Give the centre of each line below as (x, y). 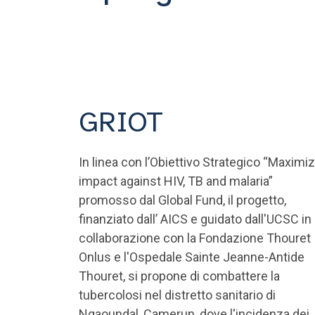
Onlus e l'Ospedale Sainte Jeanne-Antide (192, 257)
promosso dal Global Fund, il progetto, (182, 200)
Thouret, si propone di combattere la (179, 276)
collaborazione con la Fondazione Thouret (195, 238)
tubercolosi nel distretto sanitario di (177, 295)
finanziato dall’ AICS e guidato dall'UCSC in (195, 219)
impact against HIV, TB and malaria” (176, 181)
